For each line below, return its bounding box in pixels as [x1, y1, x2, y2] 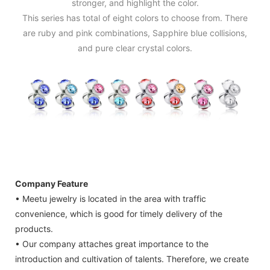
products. [15, 223, 53, 234]
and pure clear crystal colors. [78, 43, 192, 54]
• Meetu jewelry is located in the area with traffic [15, 193, 206, 204]
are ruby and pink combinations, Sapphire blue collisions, [23, 28, 247, 39]
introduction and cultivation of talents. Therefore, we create [15, 253, 249, 264]
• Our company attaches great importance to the [15, 238, 209, 249]
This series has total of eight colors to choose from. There [22, 13, 248, 24]
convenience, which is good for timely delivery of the [15, 208, 222, 219]
